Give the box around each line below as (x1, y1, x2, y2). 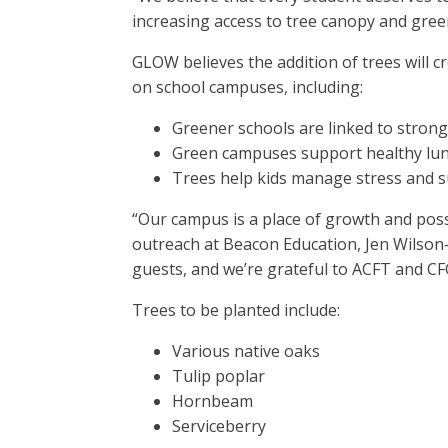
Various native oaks (172, 340, 320, 362)
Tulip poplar (172, 365, 265, 387)
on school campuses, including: (132, 76, 363, 98)
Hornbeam (172, 390, 253, 412)
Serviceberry (172, 415, 266, 437)
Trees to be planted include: (132, 299, 340, 321)
